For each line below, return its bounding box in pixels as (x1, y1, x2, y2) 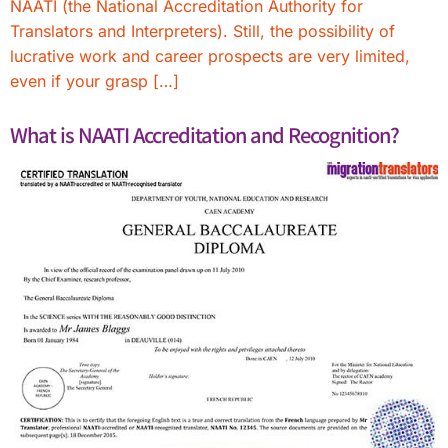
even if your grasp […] (10, 71, 179, 91)
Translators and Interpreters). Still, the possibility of (10, 21, 395, 41)
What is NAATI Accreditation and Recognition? (10, 120, 399, 149)
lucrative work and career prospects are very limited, (10, 46, 410, 66)
